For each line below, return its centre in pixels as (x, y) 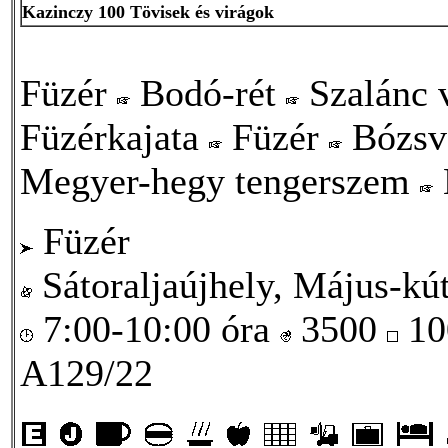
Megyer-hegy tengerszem (220, 180)
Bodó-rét (208, 92)
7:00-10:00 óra (156, 328)
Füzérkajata (114, 136)
